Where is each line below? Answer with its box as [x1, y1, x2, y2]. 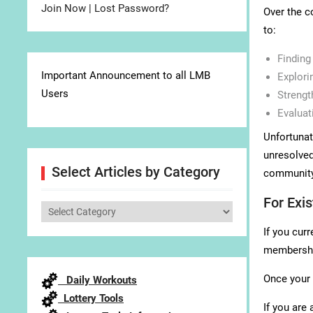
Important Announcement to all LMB [41, 69, 210, 82]
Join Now [41, 2, 86, 15]
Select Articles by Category [52, 163, 220, 180]
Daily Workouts [58, 274, 137, 286]
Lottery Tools [58, 292, 124, 305]
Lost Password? [94, 2, 169, 15]
